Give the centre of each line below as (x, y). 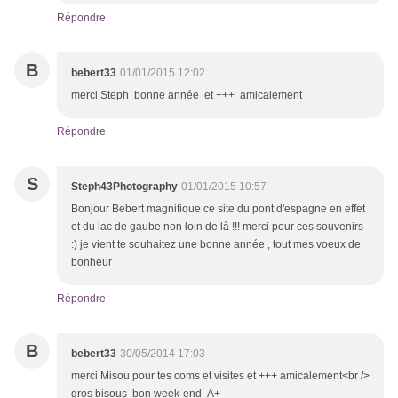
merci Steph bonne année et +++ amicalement (187, 96)
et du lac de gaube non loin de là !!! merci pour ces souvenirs (217, 227)
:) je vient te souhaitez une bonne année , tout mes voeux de (216, 245)
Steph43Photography (124, 187)
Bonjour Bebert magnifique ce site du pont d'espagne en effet (218, 209)
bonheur (93, 263)
